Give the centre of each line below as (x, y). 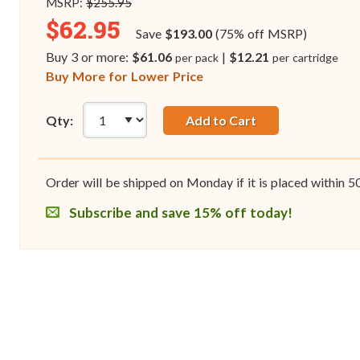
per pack (196, 58)
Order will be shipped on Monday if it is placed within (197, 182)
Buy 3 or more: (89, 57)
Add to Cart (221, 120)
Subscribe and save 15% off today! (179, 213)
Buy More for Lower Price (125, 76)
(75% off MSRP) (259, 34)
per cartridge (305, 58)
